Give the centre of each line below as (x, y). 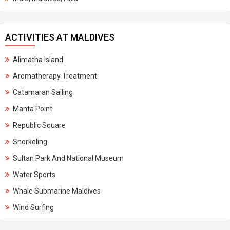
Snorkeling (30, 142)
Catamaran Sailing (43, 92)
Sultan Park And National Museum (68, 158)
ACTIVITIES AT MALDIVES (60, 37)
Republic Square (39, 125)
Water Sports (34, 175)
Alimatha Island (38, 60)
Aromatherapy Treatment (55, 76)
